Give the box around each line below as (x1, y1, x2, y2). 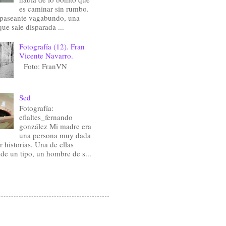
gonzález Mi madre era (19, 121, 91, 132)
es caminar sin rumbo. (19, 4, 89, 14)
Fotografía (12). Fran (19, 41, 85, 52)
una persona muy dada (19, 130, 91, 141)
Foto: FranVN (19, 61, 67, 72)
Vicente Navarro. (19, 50, 73, 61)
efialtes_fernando (19, 112, 73, 123)
